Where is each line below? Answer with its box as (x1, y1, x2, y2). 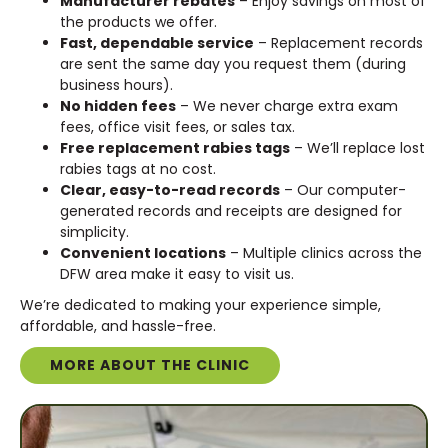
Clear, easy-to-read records (60, 179, 280, 200)
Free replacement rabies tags (60, 137, 290, 158)
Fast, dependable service (60, 32, 254, 53)
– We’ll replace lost (290, 137, 425, 158)
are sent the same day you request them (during (60, 53, 406, 74)
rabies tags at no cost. (60, 158, 216, 179)
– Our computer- (280, 179, 406, 200)
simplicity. (60, 221, 129, 242)
